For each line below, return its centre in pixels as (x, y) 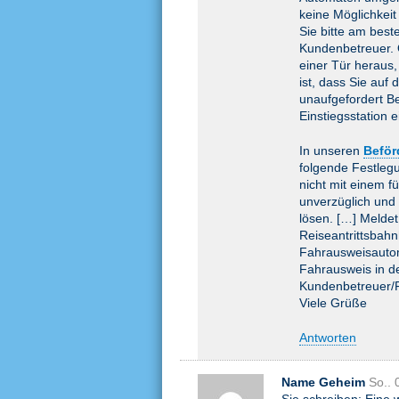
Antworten (328, 338)
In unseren (331, 151)
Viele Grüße (333, 303)
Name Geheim (323, 382)
